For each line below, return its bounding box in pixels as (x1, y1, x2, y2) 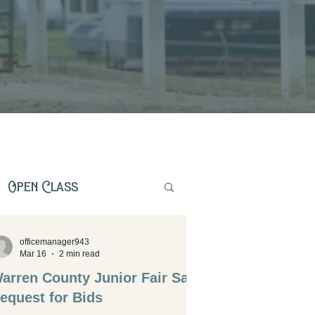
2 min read (59, 248, 100, 259)
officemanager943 (20, 237, 89, 247)
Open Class (8, 179, 78, 194)
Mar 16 (20, 248, 46, 259)
